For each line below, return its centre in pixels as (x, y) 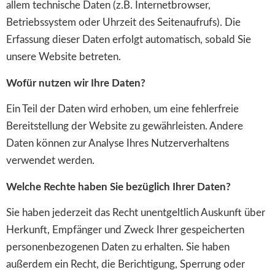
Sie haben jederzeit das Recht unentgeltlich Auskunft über (136, 212)
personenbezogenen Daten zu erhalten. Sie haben (118, 247)
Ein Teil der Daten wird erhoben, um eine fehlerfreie (122, 109)
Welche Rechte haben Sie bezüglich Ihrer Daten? (118, 187)
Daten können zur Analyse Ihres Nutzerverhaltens (118, 144)
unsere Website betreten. (64, 57)
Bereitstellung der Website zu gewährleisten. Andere (125, 126)
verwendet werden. (50, 161)
